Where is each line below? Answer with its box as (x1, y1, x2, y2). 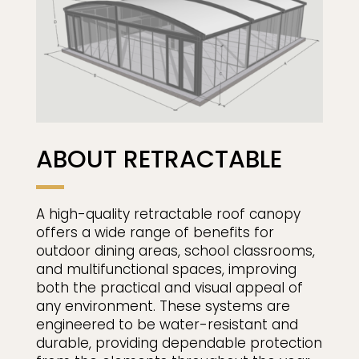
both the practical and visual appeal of (35, 278, 303, 298)
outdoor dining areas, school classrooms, (35, 241, 315, 261)
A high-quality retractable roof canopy (35, 204, 301, 224)
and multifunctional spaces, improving (35, 260, 296, 280)
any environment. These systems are (35, 296, 290, 317)
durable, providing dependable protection (35, 333, 322, 353)
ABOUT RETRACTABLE (35, 143, 282, 177)
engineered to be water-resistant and (35, 315, 298, 335)
